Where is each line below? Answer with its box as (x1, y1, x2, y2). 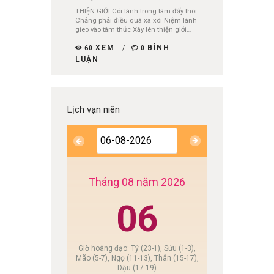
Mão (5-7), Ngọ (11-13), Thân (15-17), (75, 253, 199, 262)
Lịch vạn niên (67, 103, 120, 115)
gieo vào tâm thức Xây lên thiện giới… (75, 26, 191, 34)
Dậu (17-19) (117, 263, 157, 272)
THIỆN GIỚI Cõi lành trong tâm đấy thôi (75, 7, 197, 16)
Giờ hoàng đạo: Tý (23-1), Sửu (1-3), (78, 243, 196, 253)
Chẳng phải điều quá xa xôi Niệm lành (75, 17, 197, 25)
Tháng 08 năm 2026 (89, 175, 185, 188)
